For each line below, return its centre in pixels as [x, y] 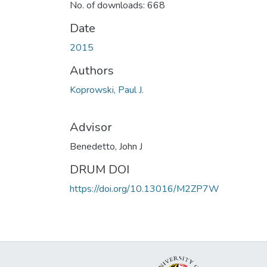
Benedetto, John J [106, 146]
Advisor [91, 127]
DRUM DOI [100, 169]
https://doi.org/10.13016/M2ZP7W [145, 189]
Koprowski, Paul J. [107, 90]
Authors [92, 70]
